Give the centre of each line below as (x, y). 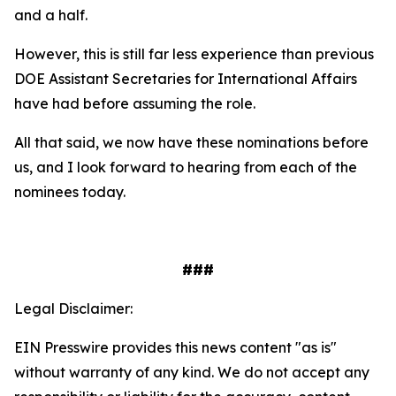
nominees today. (70, 192)
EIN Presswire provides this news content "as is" (175, 347)
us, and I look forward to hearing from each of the (186, 167)
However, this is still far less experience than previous (194, 54)
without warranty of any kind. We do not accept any (192, 372)
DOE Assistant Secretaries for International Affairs (186, 79)
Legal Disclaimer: (73, 308)
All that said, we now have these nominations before (191, 142)
